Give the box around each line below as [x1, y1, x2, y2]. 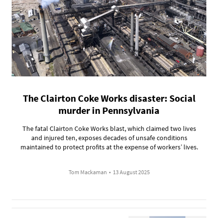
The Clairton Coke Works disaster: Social [22, 91, 196, 104]
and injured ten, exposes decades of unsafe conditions [31, 133, 187, 142]
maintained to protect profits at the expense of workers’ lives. [20, 142, 198, 151]
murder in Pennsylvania [58, 104, 160, 116]
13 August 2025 [112, 168, 150, 176]
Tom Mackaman [68, 168, 107, 176]
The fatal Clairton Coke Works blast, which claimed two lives [22, 124, 196, 133]
